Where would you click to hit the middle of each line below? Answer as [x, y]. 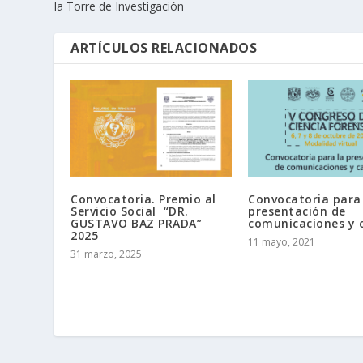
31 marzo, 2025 [107, 254]
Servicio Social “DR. [130, 211]
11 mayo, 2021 [282, 242]
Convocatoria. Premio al [143, 199]
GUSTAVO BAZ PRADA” [137, 224]
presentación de [297, 211]
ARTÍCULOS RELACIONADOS [164, 47]
